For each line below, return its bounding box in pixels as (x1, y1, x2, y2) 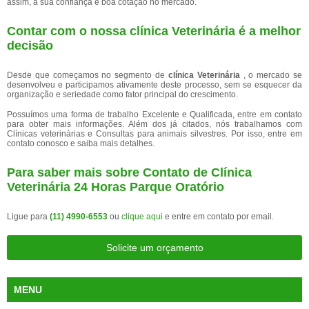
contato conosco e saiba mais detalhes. (7, 139, 154, 148)
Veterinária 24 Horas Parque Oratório (7, 180, 224, 194)
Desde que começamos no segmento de (7, 70, 168, 80)
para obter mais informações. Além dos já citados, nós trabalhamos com (7, 119, 302, 129)
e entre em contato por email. (163, 212, 274, 221)
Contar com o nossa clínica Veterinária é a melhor (7, 24, 301, 38)
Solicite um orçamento (106, 242, 203, 253)
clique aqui (121, 212, 163, 221)
